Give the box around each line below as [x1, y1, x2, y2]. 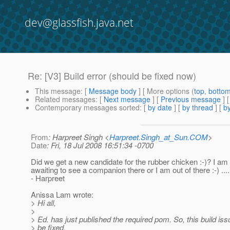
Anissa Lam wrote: [31, 189, 93, 200]
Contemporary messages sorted [35, 102, 140, 113]
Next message [104, 94, 150, 105]
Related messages [35, 94, 95, 105]
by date [148, 102, 172, 113]
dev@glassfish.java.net [25, 15, 133, 30]
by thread [182, 102, 213, 113]
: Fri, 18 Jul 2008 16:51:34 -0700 [47, 140, 154, 151]
